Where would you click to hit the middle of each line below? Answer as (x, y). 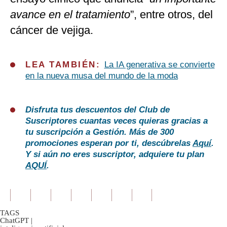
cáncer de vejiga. (52, 30)
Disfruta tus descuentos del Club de (98, 110)
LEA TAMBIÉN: (65, 65)
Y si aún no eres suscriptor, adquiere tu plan (115, 155)
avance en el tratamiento (70, 15)
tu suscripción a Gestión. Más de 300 (100, 132)
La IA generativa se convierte (159, 65)
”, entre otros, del (172, 15)
